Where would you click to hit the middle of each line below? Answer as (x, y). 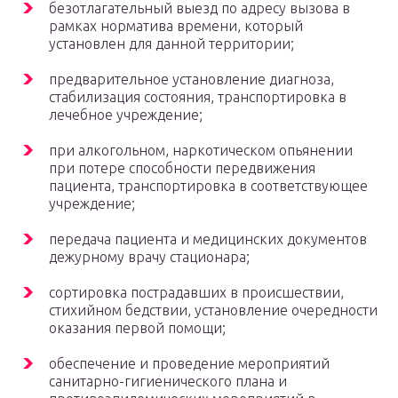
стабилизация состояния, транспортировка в (198, 97)
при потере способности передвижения (182, 168)
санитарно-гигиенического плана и (168, 382)
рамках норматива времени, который (176, 26)
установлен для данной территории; (171, 44)
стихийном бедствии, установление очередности (213, 310)
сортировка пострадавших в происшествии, (196, 293)
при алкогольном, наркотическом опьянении (201, 151)
